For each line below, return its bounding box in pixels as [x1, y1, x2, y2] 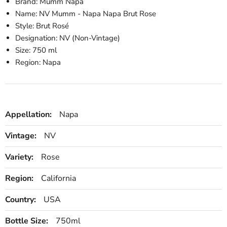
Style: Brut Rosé [15, 21, 69, 31]
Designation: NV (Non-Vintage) [15, 33, 120, 43]
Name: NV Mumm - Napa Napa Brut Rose [15, 9, 156, 19]
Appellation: [5, 109, 52, 120]
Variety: [5, 152, 33, 163]
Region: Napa [15, 57, 61, 67]
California [41, 173, 76, 184]
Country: [5, 194, 36, 205]
